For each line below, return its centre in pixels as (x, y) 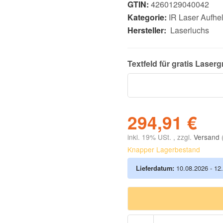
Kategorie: (148, 17)
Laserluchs (190, 30)
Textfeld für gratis (161, 64)
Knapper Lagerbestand (164, 150)
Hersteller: (147, 30)
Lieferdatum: (155, 168)
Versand (208, 137)
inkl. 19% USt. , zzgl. (161, 137)
